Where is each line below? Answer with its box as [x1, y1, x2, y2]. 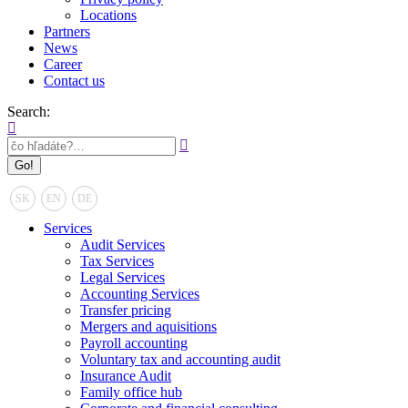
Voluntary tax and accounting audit [80, 352, 280, 367]
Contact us [44, 73, 105, 88]
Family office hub [80, 384, 182, 400]
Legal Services [80, 270, 165, 285]
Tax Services [80, 253, 154, 269]
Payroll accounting [80, 335, 188, 351]
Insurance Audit [80, 368, 171, 383]
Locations [80, 7, 137, 23]
